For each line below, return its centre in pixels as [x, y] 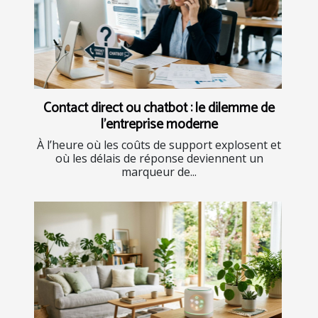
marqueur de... [159, 172]
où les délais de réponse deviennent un [159, 159]
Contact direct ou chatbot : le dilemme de [159, 109]
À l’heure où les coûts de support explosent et [159, 145]
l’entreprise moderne [159, 125]
